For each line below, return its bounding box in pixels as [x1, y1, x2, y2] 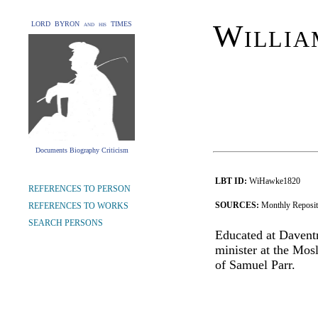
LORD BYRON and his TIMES [31, 20, 132, 28]
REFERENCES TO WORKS [28, 201, 128, 211]
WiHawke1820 [247, 176, 300, 186]
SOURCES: [215, 200, 261, 210]
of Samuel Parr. [215, 258, 295, 272]
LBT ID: [215, 176, 247, 186]
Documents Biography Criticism [35, 146, 128, 154]
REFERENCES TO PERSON [28, 184, 131, 194]
